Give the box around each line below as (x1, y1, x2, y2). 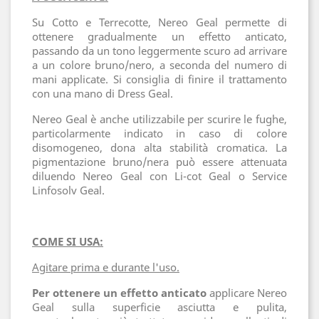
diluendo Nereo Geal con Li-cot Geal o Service (32, 169, 287, 184)
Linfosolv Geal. (32, 183, 108, 198)
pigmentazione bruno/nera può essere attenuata (32, 155, 287, 169)
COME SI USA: (32, 234, 103, 249)
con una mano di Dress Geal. (32, 86, 173, 101)
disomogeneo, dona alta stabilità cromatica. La (32, 140, 287, 155)
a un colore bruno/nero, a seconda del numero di (32, 58, 287, 73)
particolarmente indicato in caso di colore (32, 126, 287, 141)
